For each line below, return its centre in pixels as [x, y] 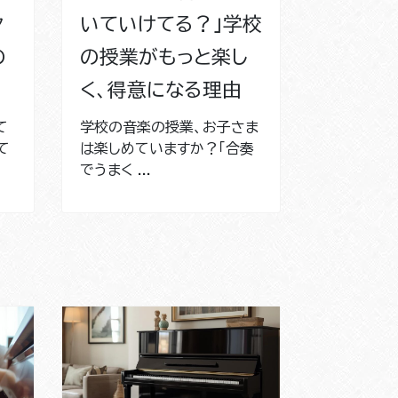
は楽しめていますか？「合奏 [167, 148]
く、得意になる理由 [160, 89]
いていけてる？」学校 [171, 24]
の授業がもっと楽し [163, 56]
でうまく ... [115, 169]
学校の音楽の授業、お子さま [169, 127]
